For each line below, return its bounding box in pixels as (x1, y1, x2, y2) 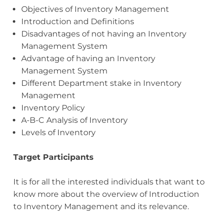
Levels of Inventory (21, 128, 96, 138)
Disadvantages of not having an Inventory (21, 29, 186, 39)
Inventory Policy (21, 103, 85, 113)
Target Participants (13, 152, 94, 162)
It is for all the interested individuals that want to (13, 177, 205, 187)
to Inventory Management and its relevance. (13, 202, 189, 212)
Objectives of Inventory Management (21, 4, 169, 14)
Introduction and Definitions (21, 17, 134, 27)
